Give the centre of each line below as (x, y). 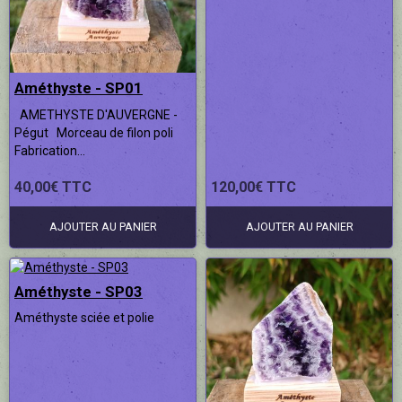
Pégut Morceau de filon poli (96, 132)
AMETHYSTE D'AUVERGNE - (96, 114)
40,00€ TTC (53, 187)
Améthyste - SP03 (79, 291)
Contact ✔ (39, 33)
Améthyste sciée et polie (87, 318)
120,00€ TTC (253, 187)
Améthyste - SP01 (79, 87)
